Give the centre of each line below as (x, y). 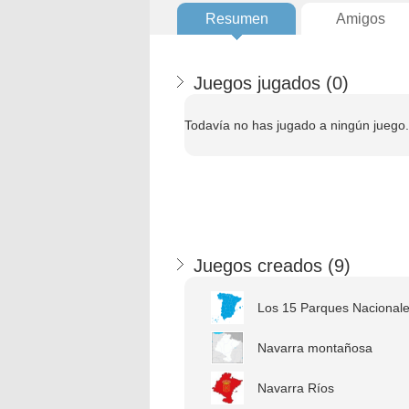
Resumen (236, 19)
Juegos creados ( (264, 266)
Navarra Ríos (296, 388)
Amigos (361, 19)
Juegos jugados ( (263, 83)
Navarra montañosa (315, 348)
